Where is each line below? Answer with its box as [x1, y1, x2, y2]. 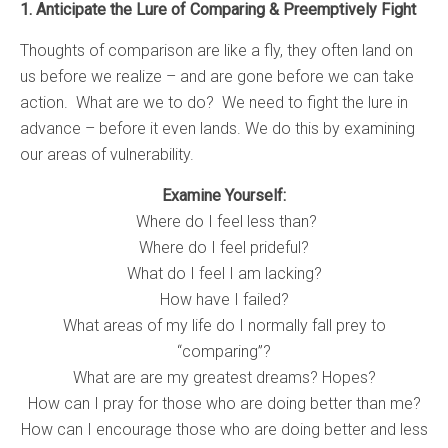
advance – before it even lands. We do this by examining [20, 119, 415, 139]
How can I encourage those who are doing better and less [20, 420, 428, 440]
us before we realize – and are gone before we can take [20, 67, 414, 87]
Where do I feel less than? [131, 212, 317, 232]
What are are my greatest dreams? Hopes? [72, 368, 376, 388]
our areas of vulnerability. [20, 145, 194, 165]
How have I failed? [159, 290, 289, 310]
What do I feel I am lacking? [126, 264, 322, 284]
